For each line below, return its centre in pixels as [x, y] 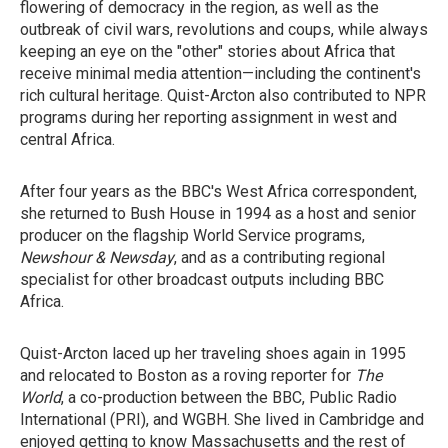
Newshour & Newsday [97, 257]
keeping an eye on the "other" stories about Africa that [207, 51]
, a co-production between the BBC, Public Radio [229, 397]
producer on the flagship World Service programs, [192, 235]
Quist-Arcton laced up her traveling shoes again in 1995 [213, 353]
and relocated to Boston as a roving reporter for [187, 375]
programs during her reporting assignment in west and [208, 117]
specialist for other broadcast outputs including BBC [202, 279]
